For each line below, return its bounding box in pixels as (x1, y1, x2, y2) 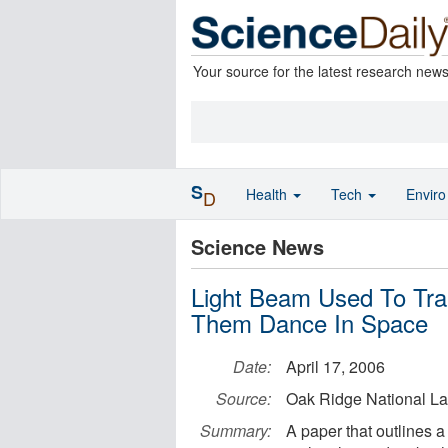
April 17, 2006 (286, 355, 385, 378)
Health (246, 184, 291, 204)
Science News (191, 232, 324, 261)
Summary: (200, 419, 271, 442)
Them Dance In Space (191, 305, 428, 340)
